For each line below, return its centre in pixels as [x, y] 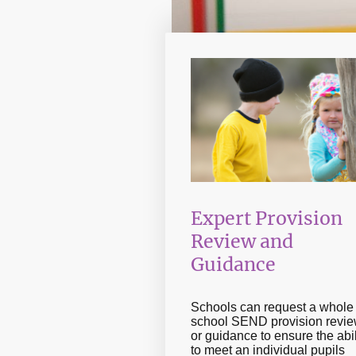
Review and [242, 241]
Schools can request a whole [272, 307]
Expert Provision [267, 218]
